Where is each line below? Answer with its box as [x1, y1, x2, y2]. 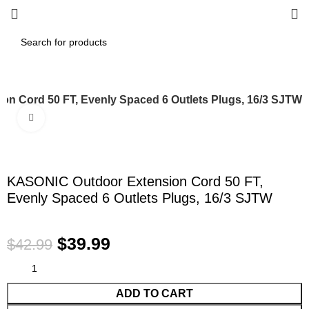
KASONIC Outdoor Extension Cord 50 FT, [7, 174, 264, 189]
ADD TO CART [116, 288, 193, 299]
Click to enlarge [45, 112, 112, 123]
